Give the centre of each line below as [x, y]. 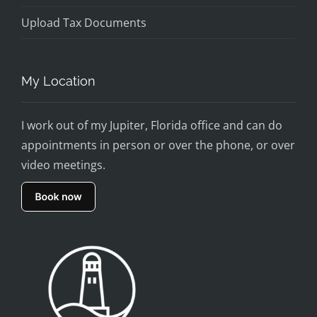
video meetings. [63, 165]
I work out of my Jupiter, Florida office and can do [152, 125]
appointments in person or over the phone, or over [158, 145]
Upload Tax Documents [84, 22]
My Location [58, 81]
